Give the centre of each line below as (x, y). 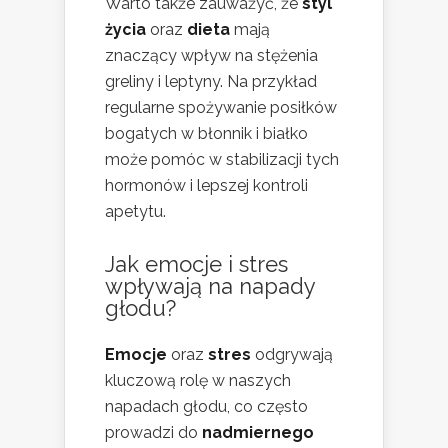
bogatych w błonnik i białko (206, 133)
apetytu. (135, 211)
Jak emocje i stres (196, 263)
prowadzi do (153, 432)
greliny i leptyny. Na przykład (211, 81)
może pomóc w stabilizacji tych (222, 159)
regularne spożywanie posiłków (221, 107)
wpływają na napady (210, 285)
